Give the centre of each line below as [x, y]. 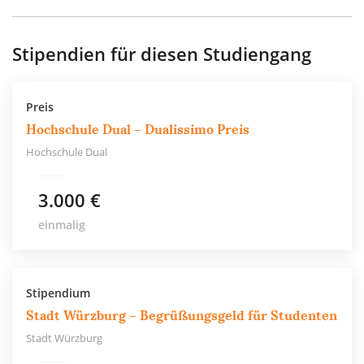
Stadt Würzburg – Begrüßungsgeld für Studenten [182, 316]
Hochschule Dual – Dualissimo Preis [138, 130]
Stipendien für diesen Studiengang [162, 54]
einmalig [62, 225]
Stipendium [58, 293]
